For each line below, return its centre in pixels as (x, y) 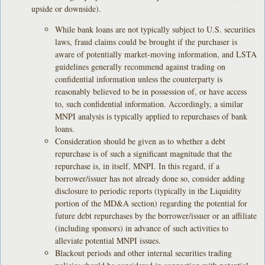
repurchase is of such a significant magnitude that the (144, 153)
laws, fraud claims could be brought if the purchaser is (146, 41)
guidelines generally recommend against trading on (140, 66)
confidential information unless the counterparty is (139, 79)
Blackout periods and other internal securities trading (144, 253)
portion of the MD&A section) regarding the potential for (151, 203)
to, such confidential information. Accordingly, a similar (149, 104)
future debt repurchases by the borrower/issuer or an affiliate (156, 215)
